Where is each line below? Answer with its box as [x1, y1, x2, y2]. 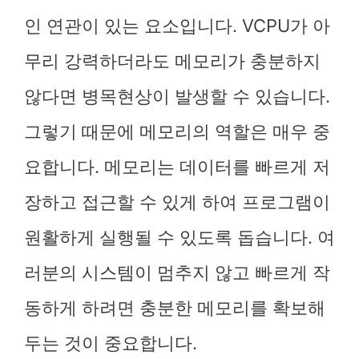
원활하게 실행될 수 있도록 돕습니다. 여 [24, 227, 335, 248]
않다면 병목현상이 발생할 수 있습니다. [24, 86, 330, 107]
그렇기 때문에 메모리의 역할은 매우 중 [24, 121, 330, 142]
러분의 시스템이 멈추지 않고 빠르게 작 [24, 262, 330, 283]
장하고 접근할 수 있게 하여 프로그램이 [24, 192, 330, 212]
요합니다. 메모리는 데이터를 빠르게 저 [24, 156, 330, 177]
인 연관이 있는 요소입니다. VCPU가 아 [24, 15, 330, 36]
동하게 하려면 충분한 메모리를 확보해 [24, 297, 325, 318]
